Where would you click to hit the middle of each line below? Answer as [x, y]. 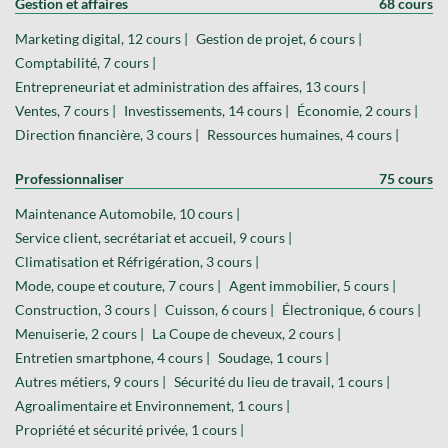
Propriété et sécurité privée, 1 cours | [129, 429]
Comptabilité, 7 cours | [85, 62]
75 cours [406, 178]
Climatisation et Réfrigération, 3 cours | [137, 261]
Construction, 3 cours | [86, 309]
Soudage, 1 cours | [273, 357]
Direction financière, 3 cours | [107, 134]
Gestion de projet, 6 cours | [279, 38]
